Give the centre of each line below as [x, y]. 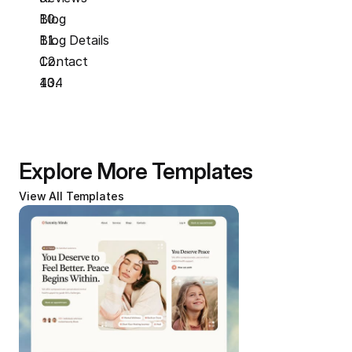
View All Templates [71, 196]
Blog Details [75, 40]
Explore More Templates [136, 171]
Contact [64, 61]
